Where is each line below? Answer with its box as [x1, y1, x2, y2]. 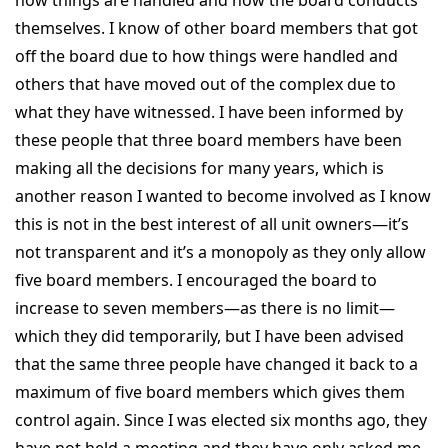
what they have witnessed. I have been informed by [15, 100, 403, 123]
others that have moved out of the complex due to [15, 72, 396, 95]
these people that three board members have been [15, 128, 402, 151]
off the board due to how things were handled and [15, 44, 398, 67]
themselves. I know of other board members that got [15, 16, 418, 39]
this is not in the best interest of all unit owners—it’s [15, 212, 409, 235]
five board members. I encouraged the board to [15, 268, 377, 291]
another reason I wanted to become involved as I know [15, 184, 431, 207]
